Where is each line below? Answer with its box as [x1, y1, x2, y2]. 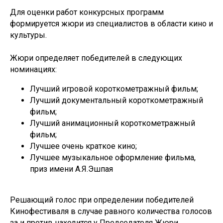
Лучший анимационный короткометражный [30, 118, 195, 128]
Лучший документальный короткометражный [30, 96, 203, 105]
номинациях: [10, 65, 57, 74]
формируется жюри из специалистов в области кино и [10, 19, 213, 28]
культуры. [10, 30, 47, 40]
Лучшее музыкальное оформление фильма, [30, 153, 196, 162]
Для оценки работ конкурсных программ [10, 7, 164, 17]
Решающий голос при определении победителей [10, 195, 194, 205]
